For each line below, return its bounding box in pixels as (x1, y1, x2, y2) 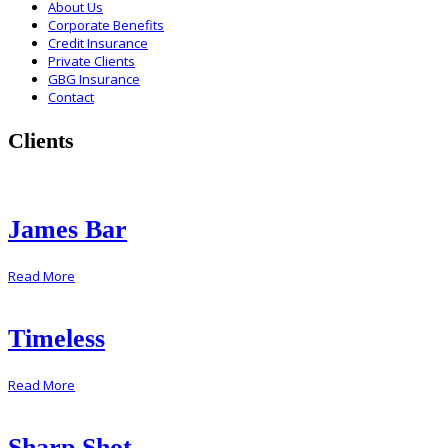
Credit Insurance (48, 33, 148, 52)
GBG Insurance (48, 69, 140, 88)
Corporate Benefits (48, 15, 164, 34)
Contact (48, 87, 94, 106)
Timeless (8, 324, 105, 354)
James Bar (8, 215, 127, 245)
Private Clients (48, 51, 135, 70)
